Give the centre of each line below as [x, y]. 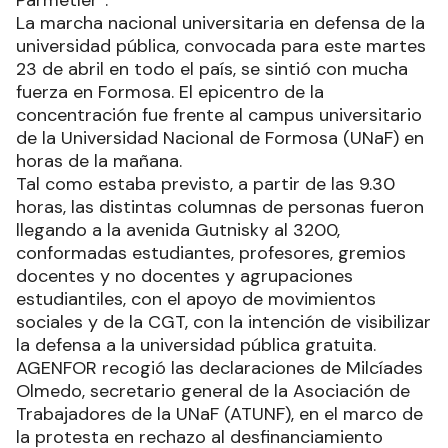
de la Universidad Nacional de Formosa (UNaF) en [220, 138]
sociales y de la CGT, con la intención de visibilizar [223, 322]
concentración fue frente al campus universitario [219, 115]
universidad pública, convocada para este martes [221, 46]
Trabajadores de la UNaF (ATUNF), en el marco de [219, 414]
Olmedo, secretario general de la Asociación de [213, 391]
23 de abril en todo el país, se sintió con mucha [212, 69]
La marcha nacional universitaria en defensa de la [220, 23]
